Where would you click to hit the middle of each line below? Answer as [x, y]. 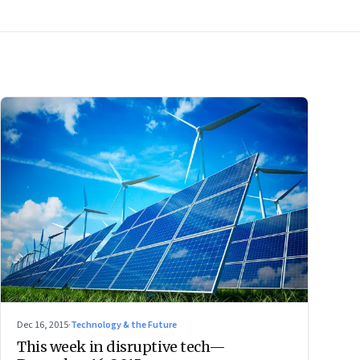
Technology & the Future [124, 325]
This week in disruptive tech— [121, 346]
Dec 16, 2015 [43, 325]
